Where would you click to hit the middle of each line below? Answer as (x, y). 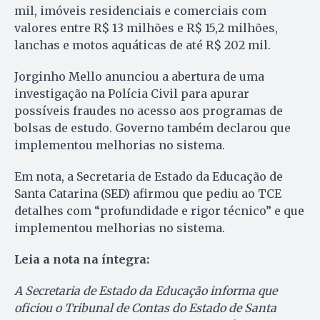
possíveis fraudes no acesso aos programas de (149, 111)
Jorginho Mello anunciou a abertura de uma (139, 77)
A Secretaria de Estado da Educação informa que (146, 291)
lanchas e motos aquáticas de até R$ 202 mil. (142, 45)
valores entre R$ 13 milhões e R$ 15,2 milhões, (146, 28)
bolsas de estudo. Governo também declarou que (152, 128)
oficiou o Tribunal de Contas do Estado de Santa (145, 308)
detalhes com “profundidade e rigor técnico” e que (159, 211)
